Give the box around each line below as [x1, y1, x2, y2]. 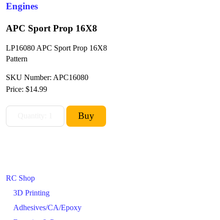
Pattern [6, 55, 27, 63]
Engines [6, 1, 38, 11]
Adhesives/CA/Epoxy [13, 203, 82, 212]
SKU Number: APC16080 [6, 73, 88, 82]
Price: [6, 84, 26, 93]
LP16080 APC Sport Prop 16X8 [6, 44, 107, 52]
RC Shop [6, 173, 35, 182]
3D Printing [13, 188, 50, 197]
